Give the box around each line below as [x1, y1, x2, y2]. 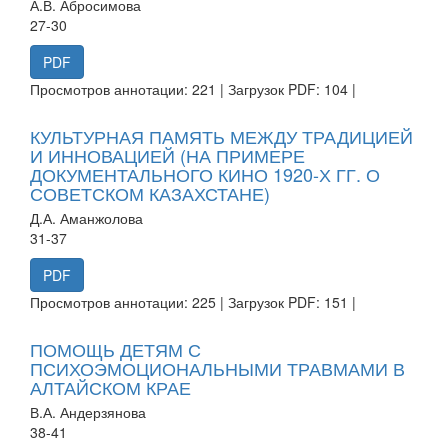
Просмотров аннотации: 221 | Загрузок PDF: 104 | [30, 78, 356, 99]
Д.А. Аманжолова [30, 207, 143, 228]
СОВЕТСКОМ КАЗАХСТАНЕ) [30, 179, 270, 206]
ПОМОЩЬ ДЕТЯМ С [30, 335, 201, 362]
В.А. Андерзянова [30, 401, 146, 422]
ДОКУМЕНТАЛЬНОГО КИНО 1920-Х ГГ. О [30, 160, 380, 187]
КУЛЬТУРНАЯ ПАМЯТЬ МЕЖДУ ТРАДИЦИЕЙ [30, 122, 413, 149]
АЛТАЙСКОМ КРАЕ [30, 373, 191, 400]
